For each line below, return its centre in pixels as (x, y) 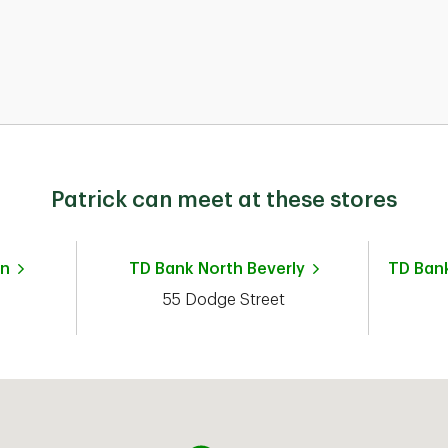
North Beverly (251, 269)
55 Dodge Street (224, 300)
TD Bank (161, 269)
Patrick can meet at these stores (224, 200)
